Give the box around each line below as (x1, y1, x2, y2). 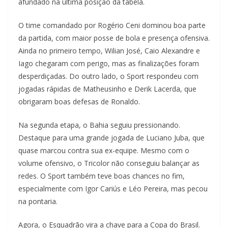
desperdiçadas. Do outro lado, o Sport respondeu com (18, 71, 198, 81)
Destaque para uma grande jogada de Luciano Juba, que (18, 132, 205, 142)
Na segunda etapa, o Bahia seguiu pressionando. (18, 120, 180, 130)
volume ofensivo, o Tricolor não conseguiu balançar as (18, 158, 199, 168)
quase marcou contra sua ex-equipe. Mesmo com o (18, 145, 189, 155)
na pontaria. (18, 196, 58, 206)
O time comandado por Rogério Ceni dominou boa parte (18, 20, 206, 30)
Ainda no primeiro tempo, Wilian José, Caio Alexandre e (18, 45, 200, 55)
